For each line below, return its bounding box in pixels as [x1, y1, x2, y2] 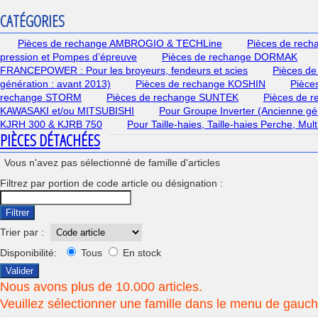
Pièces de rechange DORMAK [162, 51, 297, 62]
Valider [6, 265, 33, 276]
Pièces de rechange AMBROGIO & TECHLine [18, 38, 222, 49]
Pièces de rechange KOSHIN [136, 78, 265, 89]
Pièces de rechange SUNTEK [106, 92, 238, 103]
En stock [120, 247, 161, 258]
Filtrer [6, 207, 29, 218]
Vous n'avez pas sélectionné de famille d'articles [4, 157, 220, 168]
